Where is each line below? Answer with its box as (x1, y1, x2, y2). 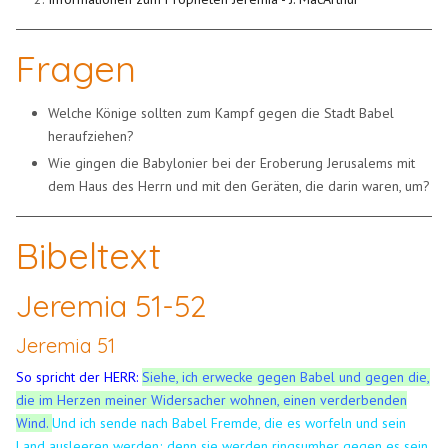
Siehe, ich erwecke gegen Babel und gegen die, (142, 367, 431, 386)
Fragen (16, 45, 137, 91)
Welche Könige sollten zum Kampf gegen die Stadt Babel (48, 103, 395, 122)
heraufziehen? (48, 126, 135, 145)
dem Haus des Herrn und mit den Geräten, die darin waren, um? (48, 176, 431, 195)
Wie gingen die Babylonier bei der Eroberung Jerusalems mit (48, 153, 416, 172)
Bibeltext (16, 232, 162, 278)
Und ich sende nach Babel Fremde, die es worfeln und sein (52, 413, 407, 432)
